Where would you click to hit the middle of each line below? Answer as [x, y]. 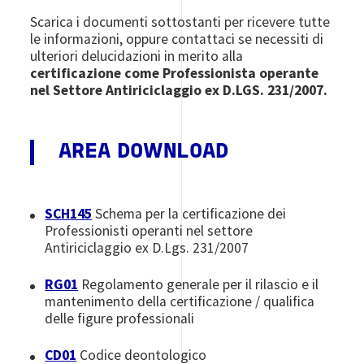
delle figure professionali [120, 318]
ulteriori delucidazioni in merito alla [137, 56]
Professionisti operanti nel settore [149, 230]
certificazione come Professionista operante [175, 73]
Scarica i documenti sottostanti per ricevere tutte [180, 22]
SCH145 [69, 213]
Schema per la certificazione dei [189, 213]
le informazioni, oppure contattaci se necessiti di [177, 39]
